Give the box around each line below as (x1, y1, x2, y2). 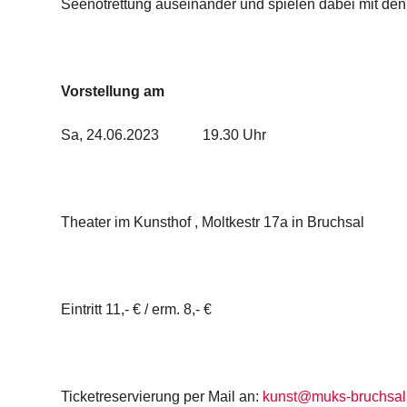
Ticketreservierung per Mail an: (61, 389, 263, 404)
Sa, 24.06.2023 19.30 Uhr (61, 127, 267, 143)
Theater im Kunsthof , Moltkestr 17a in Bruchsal (61, 214, 365, 230)
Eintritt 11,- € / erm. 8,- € (61, 302, 213, 317)
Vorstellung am (61, 84, 165, 99)
